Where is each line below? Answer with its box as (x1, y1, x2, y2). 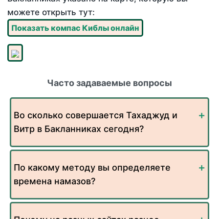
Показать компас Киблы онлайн (11, 23, 139, 33)
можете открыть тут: (7, 7, 95, 18)
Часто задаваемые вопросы (47, 78, 172, 88)
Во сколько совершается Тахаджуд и (14, 110, 177, 121)
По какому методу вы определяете (14, 162, 171, 173)
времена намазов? (14, 176, 95, 187)
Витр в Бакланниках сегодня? (14, 124, 144, 134)
